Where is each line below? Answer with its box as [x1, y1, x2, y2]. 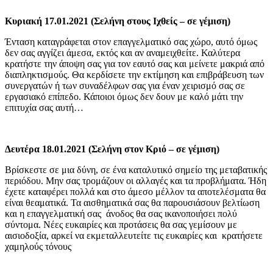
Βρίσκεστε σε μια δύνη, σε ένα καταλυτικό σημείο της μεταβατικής [5, 164, 267, 175]
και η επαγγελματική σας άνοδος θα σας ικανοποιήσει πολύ [5, 208, 237, 219]
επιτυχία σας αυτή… [5, 102, 83, 113]
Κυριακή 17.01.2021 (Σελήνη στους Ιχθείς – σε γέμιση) [5, 15, 230, 26]
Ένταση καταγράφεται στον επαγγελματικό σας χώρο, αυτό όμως [5, 36, 257, 47]
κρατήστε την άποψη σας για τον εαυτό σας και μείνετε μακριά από [5, 58, 264, 69]
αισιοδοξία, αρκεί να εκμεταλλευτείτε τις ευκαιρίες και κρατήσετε [5, 230, 263, 241]
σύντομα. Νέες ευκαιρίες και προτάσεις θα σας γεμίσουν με [5, 219, 237, 230]
